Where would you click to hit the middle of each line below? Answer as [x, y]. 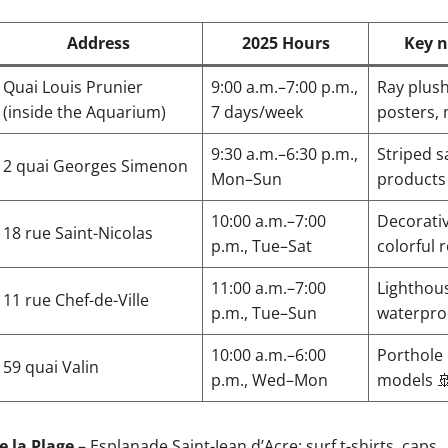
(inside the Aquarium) [84, 112]
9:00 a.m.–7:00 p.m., [284, 87]
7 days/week [257, 112]
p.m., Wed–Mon [269, 380]
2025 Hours [285, 43]
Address [98, 43]
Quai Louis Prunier [73, 87]
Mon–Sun [246, 179]
